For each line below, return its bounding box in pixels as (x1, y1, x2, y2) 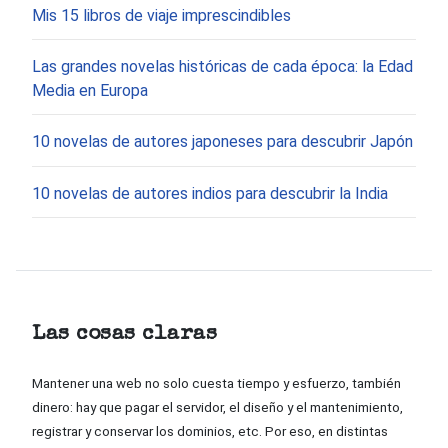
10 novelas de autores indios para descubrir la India (32, 183, 388, 203)
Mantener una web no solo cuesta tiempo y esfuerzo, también (32, 376, 401, 392)
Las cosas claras (32, 324, 217, 346)
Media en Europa (32, 81, 148, 101)
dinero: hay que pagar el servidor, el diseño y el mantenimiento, (32, 400, 403, 416)
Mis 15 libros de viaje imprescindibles (32, 5, 291, 25)
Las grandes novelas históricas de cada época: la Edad (32, 57, 413, 77)
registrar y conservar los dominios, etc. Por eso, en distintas (32, 424, 388, 440)
